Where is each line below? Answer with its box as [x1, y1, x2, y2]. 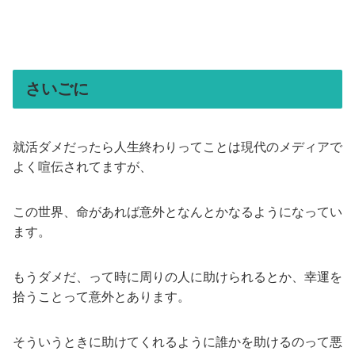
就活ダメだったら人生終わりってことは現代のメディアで [13, 140, 342, 155]
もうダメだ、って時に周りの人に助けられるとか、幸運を [13, 270, 342, 284]
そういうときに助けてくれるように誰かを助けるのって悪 [13, 335, 342, 349]
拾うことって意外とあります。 [13, 290, 190, 304]
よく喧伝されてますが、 [13, 160, 152, 174]
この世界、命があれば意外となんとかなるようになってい [13, 205, 342, 219]
